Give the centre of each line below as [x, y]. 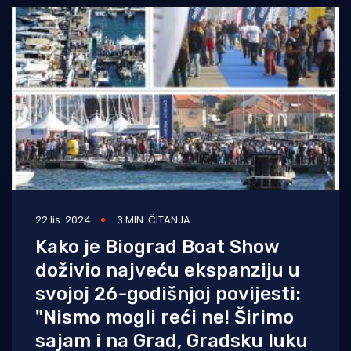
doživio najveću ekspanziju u [168, 271]
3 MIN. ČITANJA [154, 220]
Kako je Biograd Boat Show [157, 247]
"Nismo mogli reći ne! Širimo [165, 318]
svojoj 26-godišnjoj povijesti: [168, 294]
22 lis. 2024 [63, 220]
